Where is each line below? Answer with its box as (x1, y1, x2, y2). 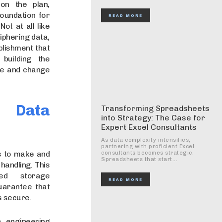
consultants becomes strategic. (101, 149, 194, 156)
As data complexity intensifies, (101, 136, 191, 143)
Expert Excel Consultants (101, 122, 197, 132)
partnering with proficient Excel (101, 143, 194, 150)
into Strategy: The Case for (101, 112, 205, 122)
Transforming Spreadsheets (101, 103, 210, 113)
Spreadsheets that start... (101, 156, 177, 163)
